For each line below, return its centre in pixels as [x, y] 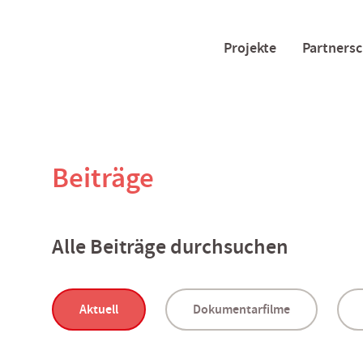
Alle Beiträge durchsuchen [170, 247]
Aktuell [99, 310]
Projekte [250, 47]
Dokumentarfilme [241, 310]
